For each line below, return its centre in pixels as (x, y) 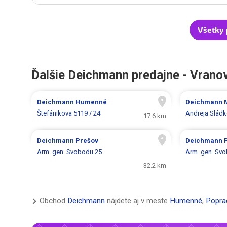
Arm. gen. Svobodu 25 (70, 152)
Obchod (53, 201)
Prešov (87, 141)
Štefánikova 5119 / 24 (69, 113)
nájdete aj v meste (137, 201)
